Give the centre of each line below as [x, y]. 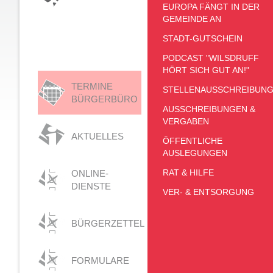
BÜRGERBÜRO [105, 99]
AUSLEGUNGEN [195, 153]
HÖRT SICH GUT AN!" [206, 70]
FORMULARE [100, 261]
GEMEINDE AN [192, 19]
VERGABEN [186, 121]
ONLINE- [90, 173]
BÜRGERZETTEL [108, 223]
